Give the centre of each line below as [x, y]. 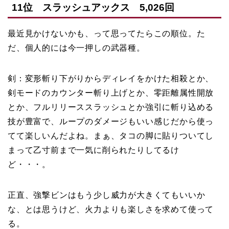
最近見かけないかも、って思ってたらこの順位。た [107, 34]
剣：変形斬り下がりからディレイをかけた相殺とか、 [111, 79]
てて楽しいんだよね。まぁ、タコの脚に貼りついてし [111, 136]
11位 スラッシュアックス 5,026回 [93, 8]
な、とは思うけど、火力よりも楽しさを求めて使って [111, 210]
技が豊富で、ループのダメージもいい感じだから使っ [111, 122]
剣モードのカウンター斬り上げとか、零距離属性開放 [111, 93]
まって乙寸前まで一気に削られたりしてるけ [94, 150]
